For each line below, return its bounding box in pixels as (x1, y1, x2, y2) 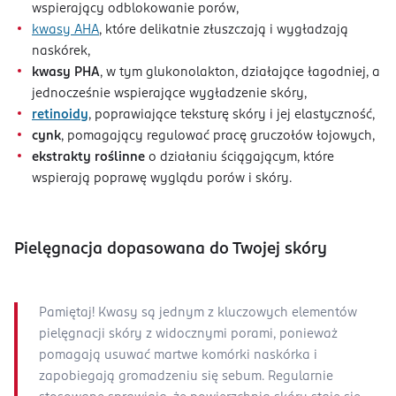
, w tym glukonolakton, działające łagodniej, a (100, 66, 380, 80)
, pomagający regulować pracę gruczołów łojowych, (61, 130, 378, 143)
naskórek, (32, 45, 94, 58)
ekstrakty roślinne (32, 151, 145, 164)
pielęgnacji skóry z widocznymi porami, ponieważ (39, 328, 338, 341)
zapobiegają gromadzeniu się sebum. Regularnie (39, 370, 333, 384)
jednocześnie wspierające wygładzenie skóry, (32, 88, 310, 101)
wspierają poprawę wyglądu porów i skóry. (32, 172, 295, 186)
